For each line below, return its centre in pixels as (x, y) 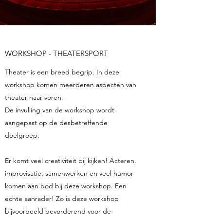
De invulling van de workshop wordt (60, 110)
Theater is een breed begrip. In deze (62, 72)
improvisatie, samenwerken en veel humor (69, 173)
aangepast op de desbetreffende (56, 123)
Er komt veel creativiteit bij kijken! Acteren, (71, 161)
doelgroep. (22, 135)
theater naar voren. (34, 97)
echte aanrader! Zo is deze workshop (62, 199)
